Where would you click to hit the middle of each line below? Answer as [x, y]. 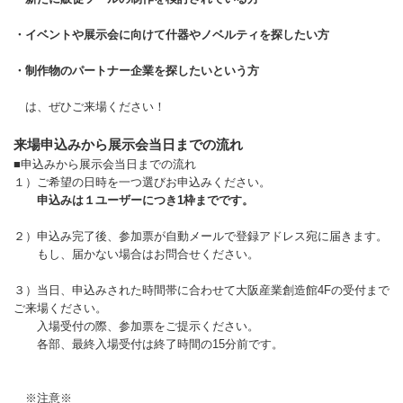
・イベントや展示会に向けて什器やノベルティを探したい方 [177, 34]
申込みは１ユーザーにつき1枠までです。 [145, 200]
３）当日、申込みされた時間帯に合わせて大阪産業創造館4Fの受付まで [201, 290]
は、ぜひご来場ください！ [90, 106]
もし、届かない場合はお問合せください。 [136, 254]
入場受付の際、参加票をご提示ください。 [136, 326]
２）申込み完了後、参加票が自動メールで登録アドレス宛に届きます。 [201, 236]
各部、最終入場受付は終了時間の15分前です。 [148, 344]
